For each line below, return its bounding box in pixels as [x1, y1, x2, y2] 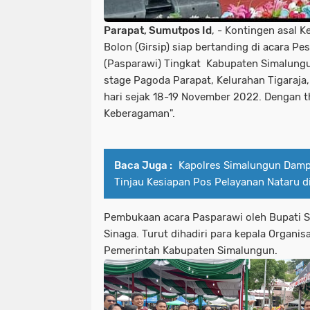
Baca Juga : [114, 158, 172, 172]
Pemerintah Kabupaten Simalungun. [104, 244, 280, 257]
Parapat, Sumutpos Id [104, 24, 212, 37]
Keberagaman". [104, 107, 178, 120]
